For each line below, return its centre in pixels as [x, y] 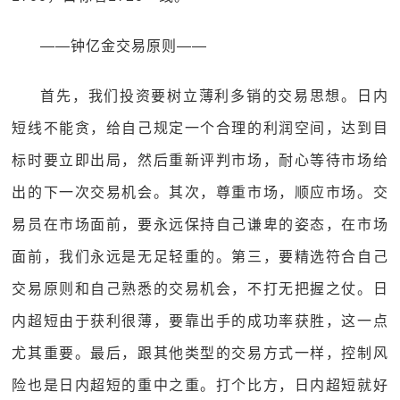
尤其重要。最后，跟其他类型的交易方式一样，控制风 [200, 353]
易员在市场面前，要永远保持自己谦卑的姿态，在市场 [200, 225]
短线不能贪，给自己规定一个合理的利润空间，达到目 [200, 128]
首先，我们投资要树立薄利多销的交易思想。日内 [214, 96]
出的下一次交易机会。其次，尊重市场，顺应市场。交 [200, 192]
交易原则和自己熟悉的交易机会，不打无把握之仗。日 [200, 289]
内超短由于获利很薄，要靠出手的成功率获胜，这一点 [200, 321]
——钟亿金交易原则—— [124, 46]
